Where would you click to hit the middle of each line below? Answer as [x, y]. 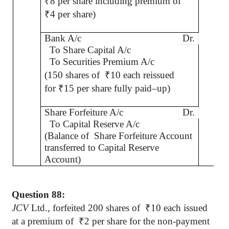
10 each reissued [143, 75]
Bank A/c [63, 38]
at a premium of [45, 221]
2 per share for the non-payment [147, 221]
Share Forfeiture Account [143, 136]
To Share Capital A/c [88, 50]
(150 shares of [72, 75]
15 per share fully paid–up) [117, 88]
